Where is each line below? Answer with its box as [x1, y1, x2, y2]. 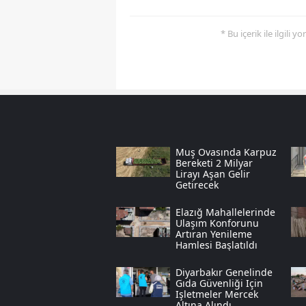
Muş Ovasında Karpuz [175, 145, 277, 159]
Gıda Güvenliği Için [175, 277, 263, 290]
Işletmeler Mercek [175, 288, 258, 301]
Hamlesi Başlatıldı [175, 238, 258, 252]
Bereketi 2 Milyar [175, 156, 253, 170]
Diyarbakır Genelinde [175, 266, 273, 279]
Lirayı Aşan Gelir [175, 167, 250, 181]
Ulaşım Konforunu [175, 217, 259, 230]
